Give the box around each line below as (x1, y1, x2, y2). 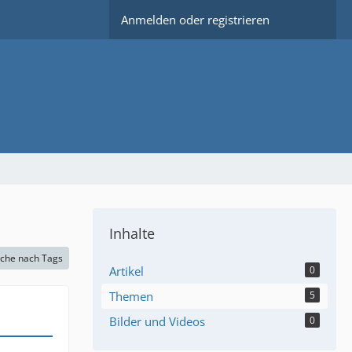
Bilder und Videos (109, 313, 205, 329)
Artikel (109, 263, 144, 279)
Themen (109, 288, 153, 304)
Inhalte (109, 224, 155, 243)
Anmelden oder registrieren (121, 12, 269, 27)
